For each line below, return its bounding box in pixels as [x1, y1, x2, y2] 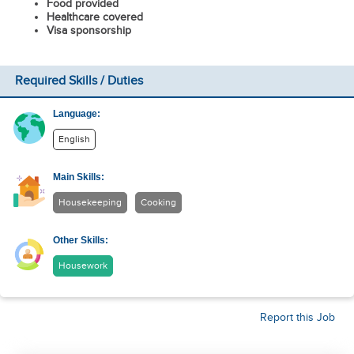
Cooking [141, 197, 177, 209]
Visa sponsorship [46, 24, 131, 37]
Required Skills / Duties [14, 73, 143, 88]
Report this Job [260, 311, 335, 324]
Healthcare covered [46, 10, 143, 24]
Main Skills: [53, 171, 105, 183]
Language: [53, 108, 101, 119]
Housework [58, 260, 108, 272]
